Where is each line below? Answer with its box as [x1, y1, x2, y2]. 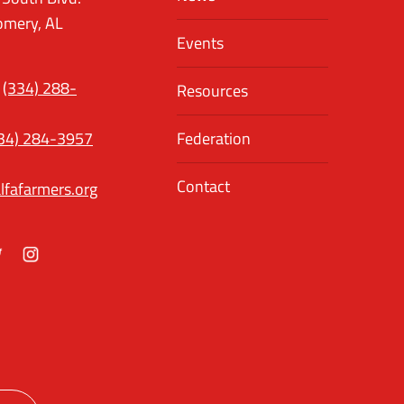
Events [177, 31, 224, 55]
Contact [177, 174, 230, 198]
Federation [177, 126, 251, 151]
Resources [177, 78, 248, 103]
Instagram [21, 262, 89, 287]
